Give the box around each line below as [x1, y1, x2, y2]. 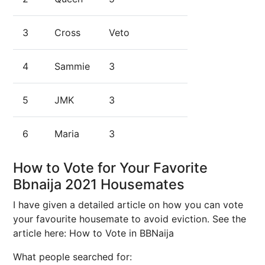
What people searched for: [13, 251, 132, 263]
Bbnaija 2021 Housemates [13, 176, 185, 193]
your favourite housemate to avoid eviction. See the [13, 213, 246, 225]
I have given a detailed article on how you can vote [13, 199, 243, 211]
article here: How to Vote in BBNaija [13, 227, 174, 239]
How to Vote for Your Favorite [13, 159, 208, 176]
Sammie [54, 60, 90, 72]
